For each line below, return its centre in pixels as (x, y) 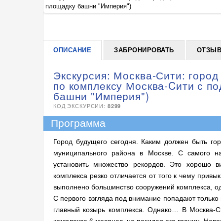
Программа (78, 123)
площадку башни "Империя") (88, 6)
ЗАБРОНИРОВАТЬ (144, 50)
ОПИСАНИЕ (73, 50)
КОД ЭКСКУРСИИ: (80, 106)
